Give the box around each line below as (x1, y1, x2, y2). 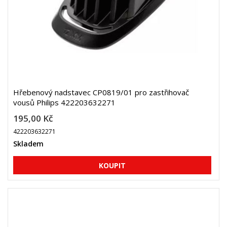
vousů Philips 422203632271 (13, 97, 116, 107)
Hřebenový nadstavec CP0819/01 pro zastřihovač (13, 87, 189, 97)
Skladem (13, 139, 44, 148)
